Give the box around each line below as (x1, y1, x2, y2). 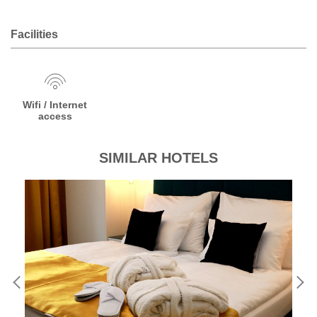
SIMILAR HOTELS (99, 150, 218, 166)
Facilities (11, 28, 58, 40)
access (38, 110, 72, 122)
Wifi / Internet (23, 99, 88, 110)
